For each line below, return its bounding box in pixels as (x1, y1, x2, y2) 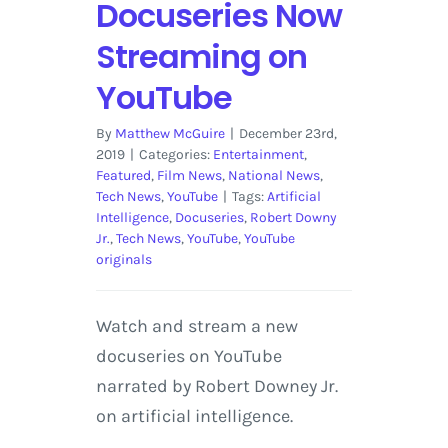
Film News (156, 167, 222, 185)
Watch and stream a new (95, 315, 298, 338)
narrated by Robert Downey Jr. (95, 375, 338, 398)
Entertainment (212, 146, 304, 164)
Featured (95, 167, 151, 185)
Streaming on (95, 34, 307, 80)
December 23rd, (238, 125, 337, 143)
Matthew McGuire (114, 125, 225, 143)
